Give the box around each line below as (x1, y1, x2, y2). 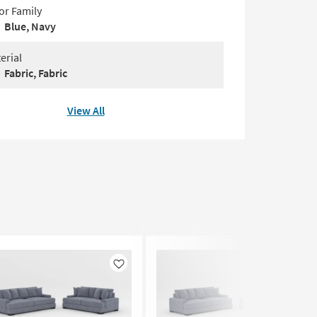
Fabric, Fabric (4, 66, 67, 80)
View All (67, 103, 105, 117)
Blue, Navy (4, 19, 56, 33)
